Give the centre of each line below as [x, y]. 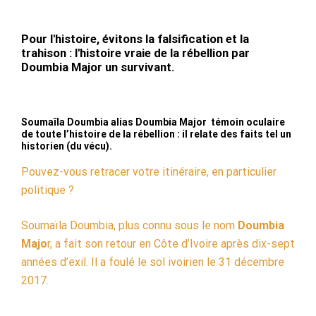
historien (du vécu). [67, 146]
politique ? [48, 190]
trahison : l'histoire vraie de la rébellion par [135, 53]
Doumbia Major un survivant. [98, 67]
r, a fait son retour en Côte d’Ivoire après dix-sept [171, 243]
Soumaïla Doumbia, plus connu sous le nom [129, 225]
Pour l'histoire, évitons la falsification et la [135, 38]
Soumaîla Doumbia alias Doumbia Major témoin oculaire [153, 122]
